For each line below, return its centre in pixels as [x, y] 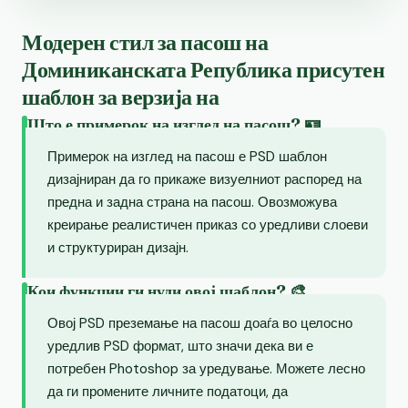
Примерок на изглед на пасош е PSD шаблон [187, 156]
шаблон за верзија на [121, 97]
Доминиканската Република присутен [204, 69]
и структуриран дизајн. [118, 247]
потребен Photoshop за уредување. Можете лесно [206, 368]
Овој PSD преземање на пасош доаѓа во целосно [200, 323]
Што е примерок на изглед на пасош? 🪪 [174, 124]
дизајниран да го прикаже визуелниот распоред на [204, 179]
